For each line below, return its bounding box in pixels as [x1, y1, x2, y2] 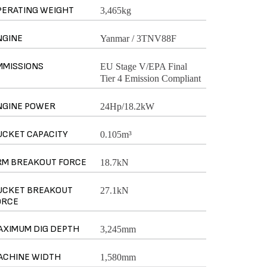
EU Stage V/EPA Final [100, 61, 187, 72]
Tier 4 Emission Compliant [100, 73, 201, 83]
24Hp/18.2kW [100, 101, 154, 111]
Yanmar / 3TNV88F [100, 33, 176, 44]
